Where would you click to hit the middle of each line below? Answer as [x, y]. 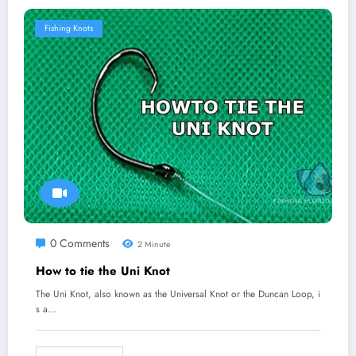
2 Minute [153, 245]
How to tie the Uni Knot [103, 271]
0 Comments [80, 244]
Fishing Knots [69, 29]
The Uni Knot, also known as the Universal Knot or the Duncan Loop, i [178, 294]
